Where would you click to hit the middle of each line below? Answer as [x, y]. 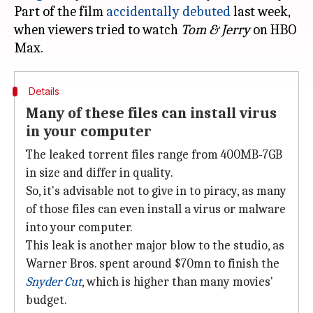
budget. [46, 300]
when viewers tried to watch [97, 30]
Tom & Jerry [216, 30]
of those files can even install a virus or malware [156, 209]
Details [44, 91]
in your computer [89, 131]
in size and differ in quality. [100, 173]
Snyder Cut [54, 282]
